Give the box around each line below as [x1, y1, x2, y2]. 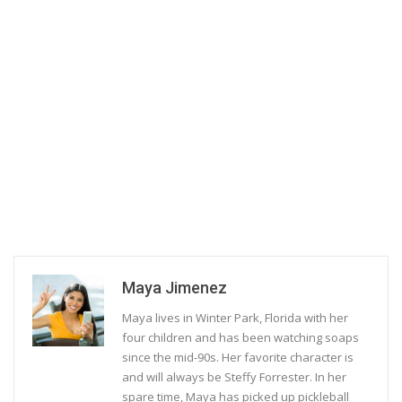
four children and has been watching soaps [122, 328, 359, 345]
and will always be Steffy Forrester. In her [122, 368, 346, 385]
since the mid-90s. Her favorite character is [122, 348, 354, 365]
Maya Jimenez [122, 277, 227, 297]
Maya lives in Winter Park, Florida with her [122, 309, 348, 326]
